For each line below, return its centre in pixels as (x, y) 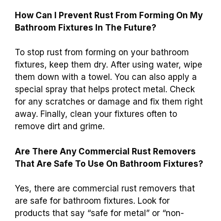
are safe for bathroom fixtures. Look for (92, 201)
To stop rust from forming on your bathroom (102, 53)
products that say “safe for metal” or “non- (99, 213)
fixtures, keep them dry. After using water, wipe (109, 65)
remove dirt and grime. (60, 127)
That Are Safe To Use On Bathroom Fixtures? (109, 164)
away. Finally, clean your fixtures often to (96, 114)
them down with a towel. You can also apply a (106, 77)
